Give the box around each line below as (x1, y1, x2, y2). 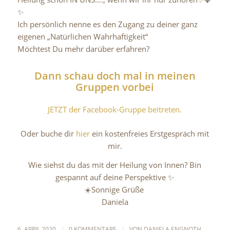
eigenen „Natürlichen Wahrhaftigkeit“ (17, 31, 148, 42)
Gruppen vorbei (75, 80, 155, 94)
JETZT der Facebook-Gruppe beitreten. (48, 104, 182, 115)
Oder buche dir (21, 128, 76, 139)
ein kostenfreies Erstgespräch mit (90, 128, 209, 139)
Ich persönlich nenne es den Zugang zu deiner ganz (17, 19, 198, 30)
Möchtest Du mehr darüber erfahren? (17, 44, 149, 54)
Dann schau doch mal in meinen (34, 69, 196, 83)
